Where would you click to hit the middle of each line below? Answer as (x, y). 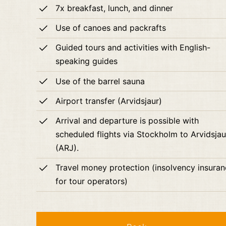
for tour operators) (92, 181)
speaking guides (87, 61)
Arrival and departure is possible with (127, 120)
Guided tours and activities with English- (133, 48)
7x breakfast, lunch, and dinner (115, 8)
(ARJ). (67, 148)
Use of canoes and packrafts (111, 28)
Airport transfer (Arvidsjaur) (109, 101)
